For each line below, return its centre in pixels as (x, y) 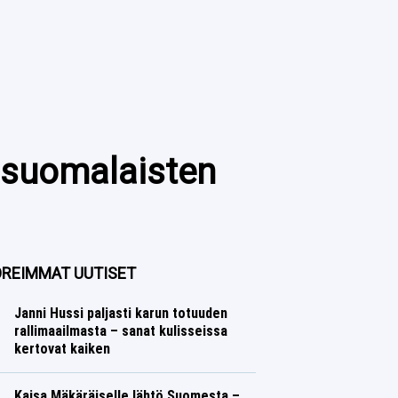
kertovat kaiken (62, 349)
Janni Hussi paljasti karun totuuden (120, 313)
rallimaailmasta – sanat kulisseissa (120, 331)
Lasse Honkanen (94, 366)
